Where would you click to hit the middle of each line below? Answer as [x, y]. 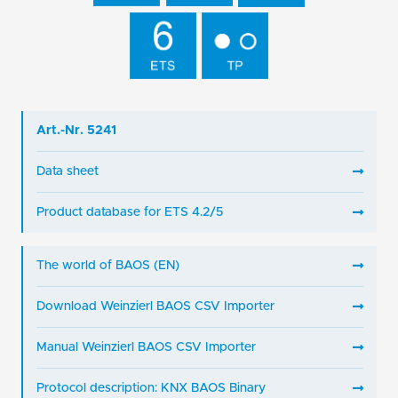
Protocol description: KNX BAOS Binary [151, 389]
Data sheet [68, 172]
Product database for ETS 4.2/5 [130, 213]
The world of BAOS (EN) [108, 266]
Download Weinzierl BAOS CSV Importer [155, 307]
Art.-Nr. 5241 [76, 131]
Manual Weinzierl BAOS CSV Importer [146, 348]
